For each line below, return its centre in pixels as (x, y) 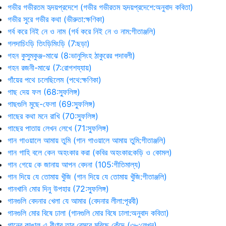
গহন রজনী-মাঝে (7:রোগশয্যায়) (50, 68)
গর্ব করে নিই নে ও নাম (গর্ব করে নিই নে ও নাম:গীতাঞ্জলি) (82, 31)
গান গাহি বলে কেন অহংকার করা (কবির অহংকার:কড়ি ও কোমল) (90, 152)
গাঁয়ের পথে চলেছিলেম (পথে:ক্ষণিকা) (54, 80)
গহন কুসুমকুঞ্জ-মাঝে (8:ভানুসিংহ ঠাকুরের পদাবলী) (71, 55)
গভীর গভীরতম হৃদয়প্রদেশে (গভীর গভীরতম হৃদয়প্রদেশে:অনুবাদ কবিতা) (100, 7)
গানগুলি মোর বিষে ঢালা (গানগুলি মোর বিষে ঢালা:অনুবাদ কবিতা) (88, 213)
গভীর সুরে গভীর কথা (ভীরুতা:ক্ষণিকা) (56, 19)
